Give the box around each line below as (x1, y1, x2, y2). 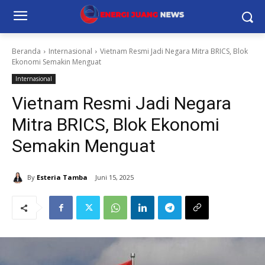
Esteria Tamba (37, 172, 88, 182)
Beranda (12, 46, 41, 56)
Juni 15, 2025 (95, 173, 134, 182)
